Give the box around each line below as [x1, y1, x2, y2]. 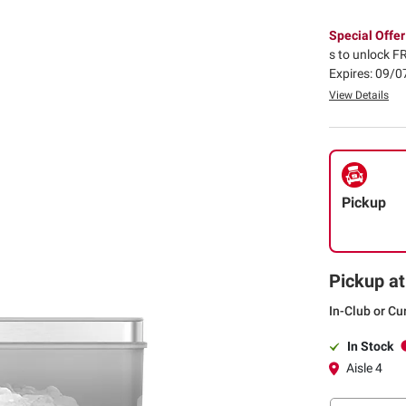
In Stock [347, 338, 393, 353]
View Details [329, 88, 389, 101]
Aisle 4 [346, 360, 382, 375]
